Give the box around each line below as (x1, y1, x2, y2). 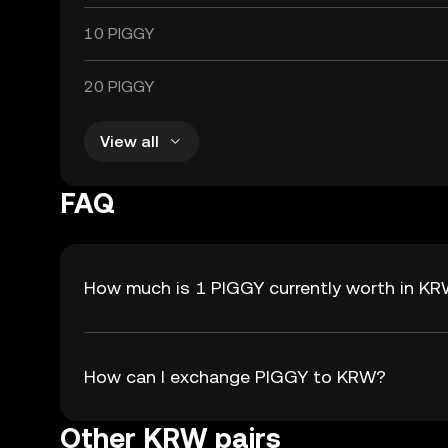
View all (100, 131, 159, 151)
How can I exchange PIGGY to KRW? (84, 366, 386, 387)
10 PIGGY (84, 24, 154, 43)
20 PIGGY (84, 77, 154, 96)
